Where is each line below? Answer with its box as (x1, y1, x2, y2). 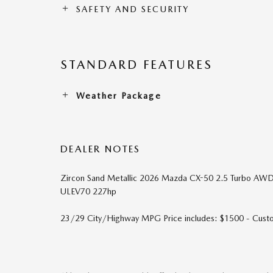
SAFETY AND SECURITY (76, 4, 190, 14)
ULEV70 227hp (60, 186, 116, 196)
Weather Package (76, 91, 161, 101)
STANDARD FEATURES (60, 57, 213, 72)
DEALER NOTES (60, 143, 141, 155)
